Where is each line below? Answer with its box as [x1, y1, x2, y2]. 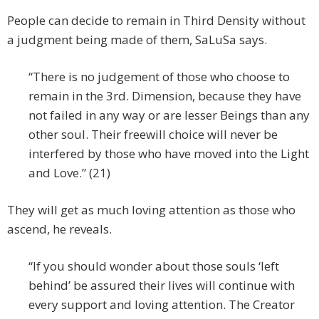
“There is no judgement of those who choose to [28, 68, 290, 85]
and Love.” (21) [28, 164, 110, 182]
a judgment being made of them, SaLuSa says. [7, 31, 267, 48]
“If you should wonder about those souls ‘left [28, 258, 279, 275]
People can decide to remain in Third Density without [7, 12, 305, 29]
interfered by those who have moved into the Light [28, 145, 309, 162]
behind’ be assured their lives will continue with [28, 277, 295, 294]
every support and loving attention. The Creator [28, 296, 295, 313]
